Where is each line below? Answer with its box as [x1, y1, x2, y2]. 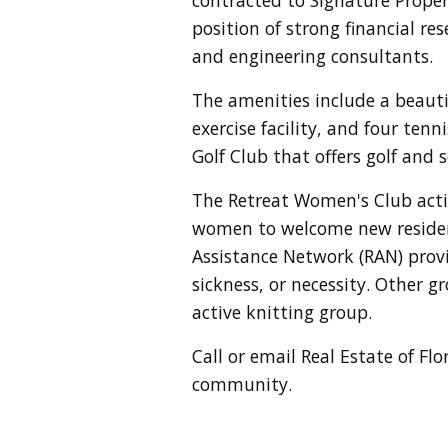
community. [192, 371, 292, 396]
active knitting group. [192, 299, 372, 324]
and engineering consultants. [192, 43, 433, 68]
